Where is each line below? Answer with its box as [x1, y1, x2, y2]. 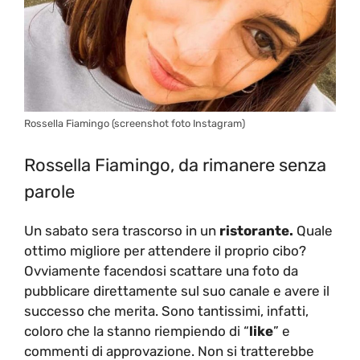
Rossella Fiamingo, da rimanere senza [24, 153, 326, 176]
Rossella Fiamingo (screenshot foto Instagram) [24, 117, 245, 130]
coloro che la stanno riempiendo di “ [24, 322, 249, 339]
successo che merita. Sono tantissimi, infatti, [24, 302, 309, 319]
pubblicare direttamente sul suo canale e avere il [24, 282, 329, 299]
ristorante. [216, 222, 293, 239]
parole [24, 180, 75, 202]
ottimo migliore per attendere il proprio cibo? [24, 242, 306, 259]
